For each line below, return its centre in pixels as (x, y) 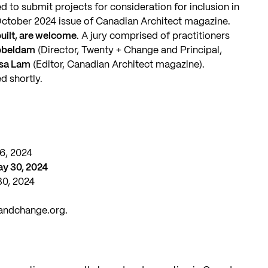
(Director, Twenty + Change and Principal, (129, 50)
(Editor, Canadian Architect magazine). (118, 65)
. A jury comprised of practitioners (153, 36)
